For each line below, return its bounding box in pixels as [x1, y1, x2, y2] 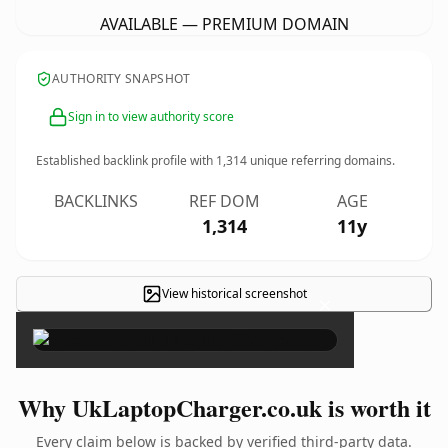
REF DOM [188, 190, 260, 212]
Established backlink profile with [36, 152, 216, 169]
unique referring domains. [247, 152, 395, 169]
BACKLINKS [54, 190, 138, 212]
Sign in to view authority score [68, 108, 234, 125]
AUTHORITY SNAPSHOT [52, 70, 191, 87]
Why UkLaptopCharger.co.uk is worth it [17, 390, 431, 425]
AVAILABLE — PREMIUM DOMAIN [99, 13, 349, 35]
